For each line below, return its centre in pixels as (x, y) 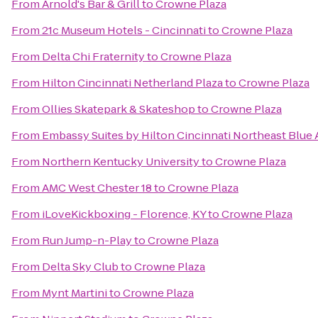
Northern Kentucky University (121, 161)
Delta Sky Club (80, 267)
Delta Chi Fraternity (93, 56)
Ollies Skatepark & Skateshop (119, 109)
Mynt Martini (75, 293)
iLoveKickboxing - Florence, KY (124, 214)
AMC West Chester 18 (97, 188)
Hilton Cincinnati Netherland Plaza (132, 83)
